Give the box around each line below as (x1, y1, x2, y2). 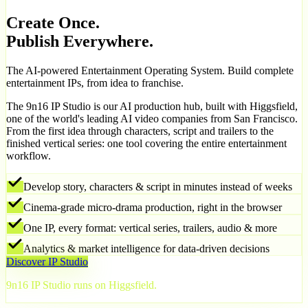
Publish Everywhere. (6, 32, 153, 50)
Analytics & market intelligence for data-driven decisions (23, 242, 269, 254)
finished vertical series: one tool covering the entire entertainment (6, 137, 287, 149)
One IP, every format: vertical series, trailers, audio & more (23, 221, 277, 234)
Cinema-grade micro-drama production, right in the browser (23, 201, 282, 213)
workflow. (6, 149, 51, 162)
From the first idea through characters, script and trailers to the (6, 124, 274, 137)
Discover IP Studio (6, 255, 88, 267)
